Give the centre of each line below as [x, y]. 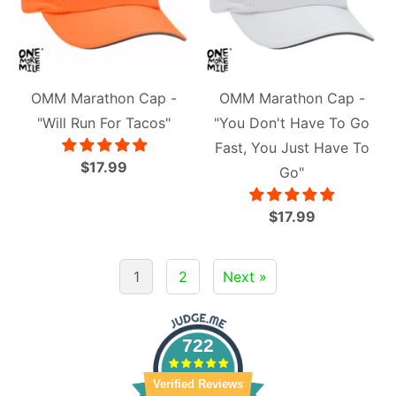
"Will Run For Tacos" [104, 123]
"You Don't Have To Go [292, 123]
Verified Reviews [198, 384]
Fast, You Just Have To [292, 148]
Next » [245, 277]
